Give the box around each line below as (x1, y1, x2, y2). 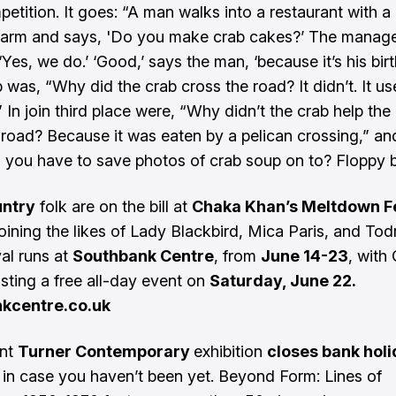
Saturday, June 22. (209, 271, 355, 290)
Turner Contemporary (18, 342, 194, 361)
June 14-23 (261, 247, 348, 265)
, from (214, 247, 261, 265)
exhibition (194, 342, 267, 361)
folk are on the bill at (35, 197, 192, 216)
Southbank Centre (72, 247, 214, 265)
